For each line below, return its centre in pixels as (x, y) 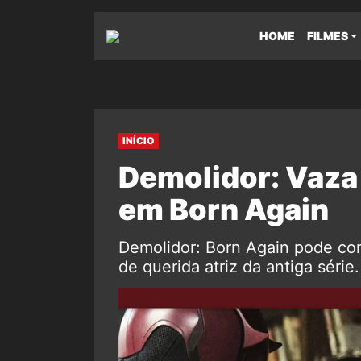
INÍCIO (139, 141)
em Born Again (224, 210)
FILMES (328, 36)
